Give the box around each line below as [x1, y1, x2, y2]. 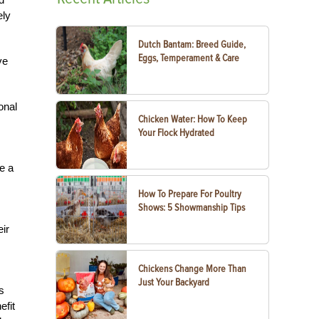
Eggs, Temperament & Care [138, 52, 240, 64]
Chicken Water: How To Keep [138, 113, 248, 125]
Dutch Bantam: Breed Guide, [138, 38, 246, 51]
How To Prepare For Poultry [138, 188, 242, 200]
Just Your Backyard [138, 276, 210, 288]
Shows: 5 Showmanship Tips [138, 202, 246, 214]
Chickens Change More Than [138, 263, 247, 275]
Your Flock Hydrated [138, 127, 215, 139]
